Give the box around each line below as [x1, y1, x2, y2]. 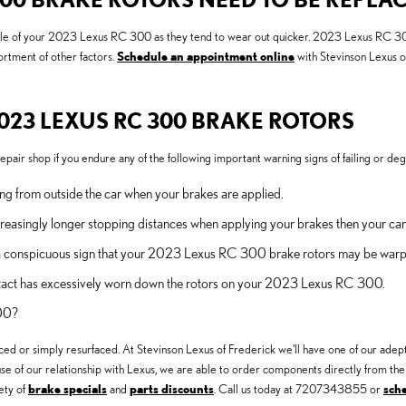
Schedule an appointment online [117, 49, 295, 64]
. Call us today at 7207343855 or [214, 382, 383, 397]
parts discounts [130, 382, 214, 397]
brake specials [28, 382, 107, 397]
